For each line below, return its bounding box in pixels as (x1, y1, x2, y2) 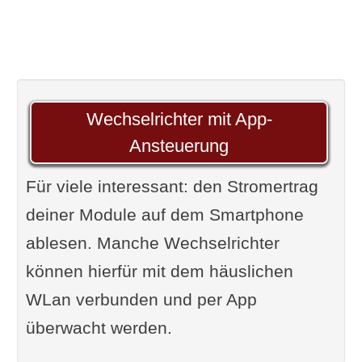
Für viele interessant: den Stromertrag (25, 177, 318, 196)
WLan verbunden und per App (25, 290, 257, 309)
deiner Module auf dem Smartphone (25, 205, 304, 224)
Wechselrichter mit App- (86, 109, 272, 129)
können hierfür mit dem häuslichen (25, 262, 293, 280)
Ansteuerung (129, 136, 229, 156)
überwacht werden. (25, 318, 172, 337)
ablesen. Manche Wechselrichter (25, 234, 280, 252)
